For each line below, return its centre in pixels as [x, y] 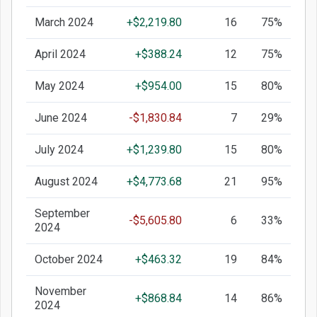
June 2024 [61, 118]
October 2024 [69, 260]
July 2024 [59, 150]
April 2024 [60, 54]
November [60, 292]
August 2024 [66, 182]
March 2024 [64, 23]
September [62, 214]
